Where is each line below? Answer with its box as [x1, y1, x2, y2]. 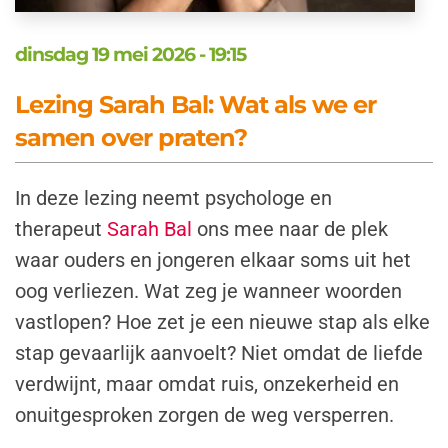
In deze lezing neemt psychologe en [15, 185, 332, 210]
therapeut [15, 216, 107, 241]
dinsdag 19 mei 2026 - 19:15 [15, 43, 246, 66]
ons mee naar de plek [192, 216, 388, 241]
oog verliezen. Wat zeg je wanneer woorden [15, 278, 402, 303]
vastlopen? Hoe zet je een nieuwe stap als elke [15, 309, 430, 334]
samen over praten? [15, 123, 247, 152]
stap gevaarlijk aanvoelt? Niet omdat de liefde [15, 340, 423, 365]
